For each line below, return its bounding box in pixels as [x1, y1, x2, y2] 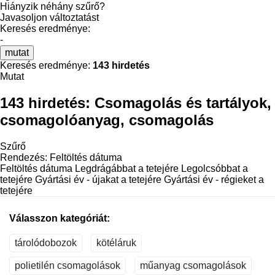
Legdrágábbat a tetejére [75, 163, 179, 174]
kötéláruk [96, 237, 136, 248]
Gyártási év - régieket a [164, 174, 264, 185]
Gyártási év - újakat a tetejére [35, 174, 161, 185]
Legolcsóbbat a [181, 163, 248, 174]
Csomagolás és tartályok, [95, 94, 271, 111]
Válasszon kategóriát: [9, 212, 110, 223]
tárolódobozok [15, 237, 77, 248]
